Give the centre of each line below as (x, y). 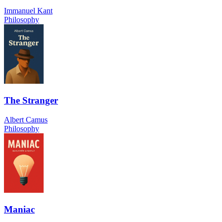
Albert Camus (26, 119)
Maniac (19, 209)
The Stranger (31, 101)
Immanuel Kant (28, 11)
